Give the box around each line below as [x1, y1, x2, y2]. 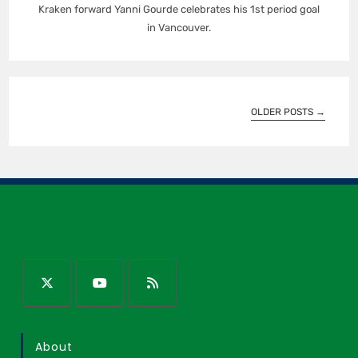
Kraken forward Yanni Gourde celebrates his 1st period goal [38, 2, 320, 15]
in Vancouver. [147, 21, 211, 34]
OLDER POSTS [250, 105, 316, 117]
